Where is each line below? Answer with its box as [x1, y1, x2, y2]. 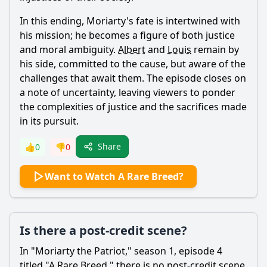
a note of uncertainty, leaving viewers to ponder [20, 86, 235, 99]
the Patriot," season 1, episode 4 [74, 244, 222, 257]
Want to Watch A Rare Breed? [45, 170, 184, 183]
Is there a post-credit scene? [20, 222, 187, 238]
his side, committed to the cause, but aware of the [20, 57, 246, 70]
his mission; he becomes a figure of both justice [20, 29, 235, 42]
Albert [118, 43, 145, 56]
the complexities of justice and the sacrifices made [20, 100, 247, 113]
